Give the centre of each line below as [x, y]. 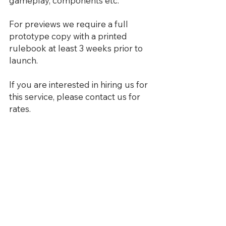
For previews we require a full [69, 24]
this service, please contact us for [75, 97]
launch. [23, 60]
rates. [20, 109]
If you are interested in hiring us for [78, 84]
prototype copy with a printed [68, 36]
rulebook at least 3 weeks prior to [76, 48]
